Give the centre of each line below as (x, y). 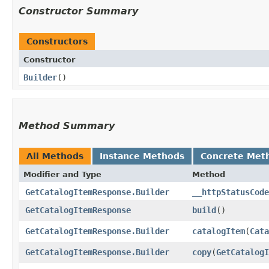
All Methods (55, 156)
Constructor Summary (78, 11)
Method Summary (67, 125)
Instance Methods (142, 156)
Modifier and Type (62, 174)
